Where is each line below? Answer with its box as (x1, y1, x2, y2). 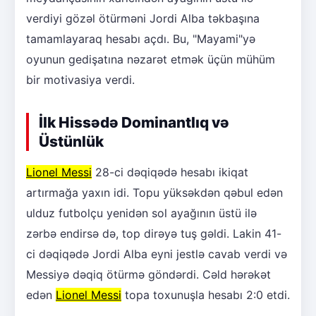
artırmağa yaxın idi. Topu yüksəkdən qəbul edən (26, 185, 283, 200)
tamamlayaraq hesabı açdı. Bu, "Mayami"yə (26, 31, 255, 46)
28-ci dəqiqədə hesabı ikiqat (92, 164, 248, 179)
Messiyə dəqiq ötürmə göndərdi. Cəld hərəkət (26, 267, 271, 281)
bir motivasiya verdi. (26, 72, 135, 87)
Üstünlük (39, 132, 104, 150)
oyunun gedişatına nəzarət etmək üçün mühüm (26, 51, 275, 66)
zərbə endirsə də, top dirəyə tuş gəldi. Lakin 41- (26, 226, 281, 241)
